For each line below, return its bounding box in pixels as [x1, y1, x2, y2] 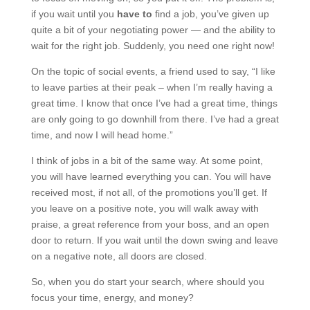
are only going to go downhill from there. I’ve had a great [30, 113, 279, 125]
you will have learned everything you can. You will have [30, 171, 271, 182]
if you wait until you [30, 8, 117, 19]
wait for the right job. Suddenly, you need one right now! [30, 40, 275, 51]
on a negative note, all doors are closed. [30, 250, 207, 262]
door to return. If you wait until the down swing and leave [30, 235, 278, 246]
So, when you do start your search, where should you [30, 276, 264, 287]
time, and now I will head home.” [30, 129, 173, 140]
